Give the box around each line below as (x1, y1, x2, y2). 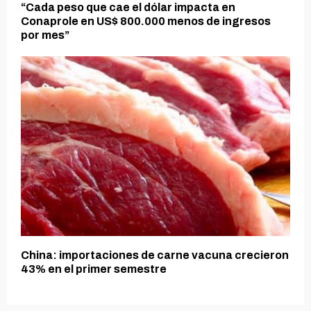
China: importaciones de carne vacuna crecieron (21, 249, 289, 262)
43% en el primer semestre (21, 263, 167, 276)
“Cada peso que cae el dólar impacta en (21, 1, 235, 14)
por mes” (21, 29, 69, 42)
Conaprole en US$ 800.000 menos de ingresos (21, 15, 271, 28)
